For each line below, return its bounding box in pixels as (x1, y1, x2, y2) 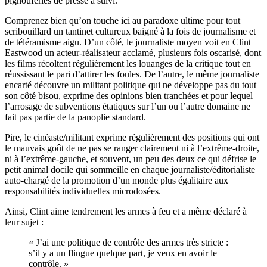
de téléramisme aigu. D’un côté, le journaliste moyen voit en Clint (5, 36, 251, 47)
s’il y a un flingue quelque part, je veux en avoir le (29, 247, 217, 258)
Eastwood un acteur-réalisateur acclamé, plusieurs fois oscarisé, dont (5, 47, 261, 58)
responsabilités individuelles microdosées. (5, 185, 161, 196)
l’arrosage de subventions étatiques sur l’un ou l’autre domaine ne (5, 101, 250, 111)
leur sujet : (5, 216, 44, 227)
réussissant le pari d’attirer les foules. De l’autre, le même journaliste (5, 69, 259, 79)
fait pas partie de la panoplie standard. (5, 111, 146, 122)
